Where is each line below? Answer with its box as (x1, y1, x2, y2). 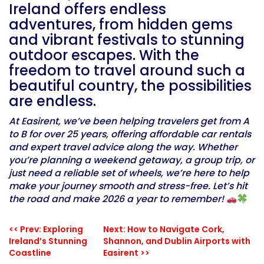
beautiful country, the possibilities (9, 76, 252, 96)
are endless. (9, 91, 96, 111)
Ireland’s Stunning (9, 235, 87, 247)
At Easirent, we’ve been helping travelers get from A (9, 114, 249, 128)
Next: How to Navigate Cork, (103, 223, 225, 236)
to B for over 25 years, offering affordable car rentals (9, 127, 251, 141)
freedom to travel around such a (9, 61, 245, 81)
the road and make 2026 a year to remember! (9, 192, 226, 206)
